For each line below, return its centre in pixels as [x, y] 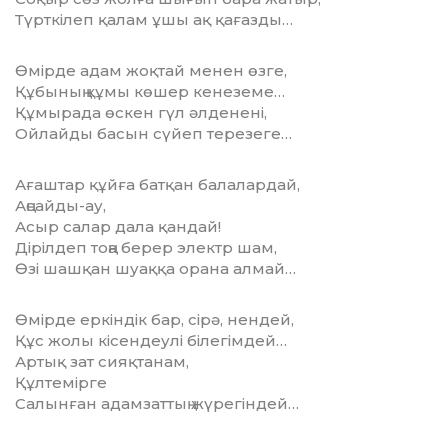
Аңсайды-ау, [60, 206]
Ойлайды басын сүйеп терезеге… [153, 134]
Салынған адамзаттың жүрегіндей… [157, 404]
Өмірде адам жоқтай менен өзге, [151, 71]
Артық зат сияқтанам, [102, 362]
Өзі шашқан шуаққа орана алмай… [155, 269]
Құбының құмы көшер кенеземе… [150, 92]
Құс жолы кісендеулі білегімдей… [151, 341]
